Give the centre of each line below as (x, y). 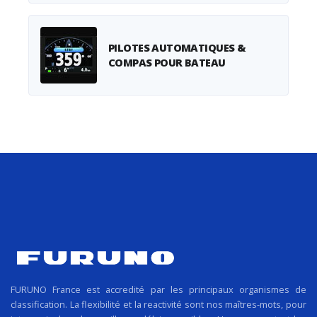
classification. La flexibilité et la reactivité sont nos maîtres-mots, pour (158, 304)
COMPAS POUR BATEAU (167, 62)
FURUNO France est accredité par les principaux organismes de (158, 289)
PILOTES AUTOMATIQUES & (177, 47)
